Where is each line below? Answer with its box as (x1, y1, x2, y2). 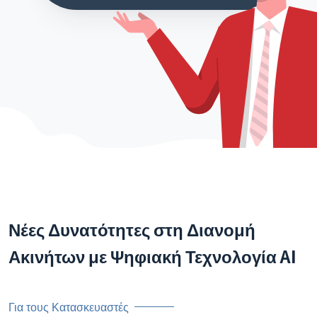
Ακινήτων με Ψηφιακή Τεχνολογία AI (8, 243, 296, 268)
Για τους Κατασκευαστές (8, 298, 129, 315)
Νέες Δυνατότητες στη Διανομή (8, 217, 255, 241)
